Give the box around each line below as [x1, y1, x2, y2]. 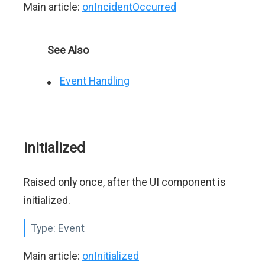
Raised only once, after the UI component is [24, 176, 226, 188]
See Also [47, 44, 89, 56]
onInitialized [82, 250, 139, 262]
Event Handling [60, 75, 130, 87]
